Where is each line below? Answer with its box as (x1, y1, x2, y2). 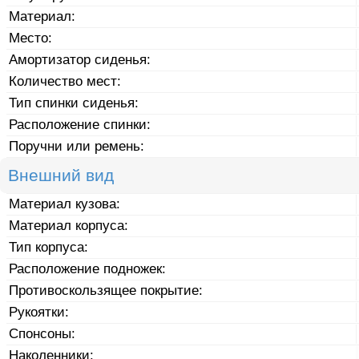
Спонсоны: (9, 325, 76, 341)
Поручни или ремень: (9, 138, 145, 154)
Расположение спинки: (9, 116, 151, 132)
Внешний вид (8, 165, 114, 184)
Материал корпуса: (9, 217, 129, 233)
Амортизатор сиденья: (9, 51, 151, 67)
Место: (9, 30, 53, 46)
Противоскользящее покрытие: (9, 282, 204, 298)
